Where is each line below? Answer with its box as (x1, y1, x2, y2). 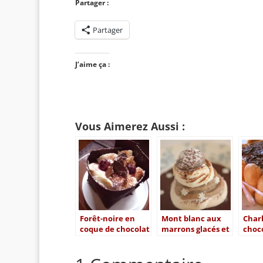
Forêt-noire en (79, 213, 135, 224)
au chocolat (161, 234, 207, 245)
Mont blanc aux (161, 213, 221, 224)
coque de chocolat (79, 224, 150, 234)
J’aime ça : (75, 59, 110, 69)
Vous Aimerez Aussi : (75, 119, 185, 133)
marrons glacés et (161, 224, 230, 234)
